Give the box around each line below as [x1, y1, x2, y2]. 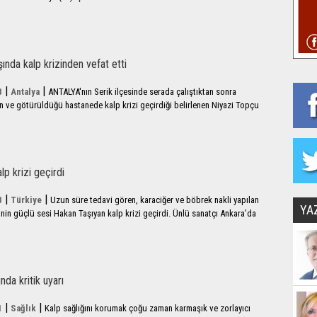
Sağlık [11, 303, 36, 313]
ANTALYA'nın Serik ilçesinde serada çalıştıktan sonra [48, 86, 236, 97]
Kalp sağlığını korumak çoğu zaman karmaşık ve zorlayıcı [45, 303, 250, 313]
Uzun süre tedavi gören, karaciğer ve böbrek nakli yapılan [50, 195, 259, 205]
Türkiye [11, 195, 42, 205]
